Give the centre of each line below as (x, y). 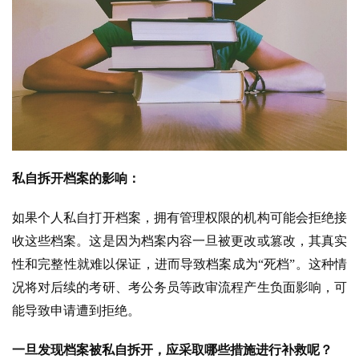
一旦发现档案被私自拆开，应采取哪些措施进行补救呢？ (172, 350)
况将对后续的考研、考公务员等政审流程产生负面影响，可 (179, 288)
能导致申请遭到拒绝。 (76, 311)
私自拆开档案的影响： (76, 179)
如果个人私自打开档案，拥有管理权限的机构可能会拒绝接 (179, 218)
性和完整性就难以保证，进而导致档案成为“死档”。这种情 (179, 264)
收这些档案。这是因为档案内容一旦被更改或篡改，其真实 (179, 241)
